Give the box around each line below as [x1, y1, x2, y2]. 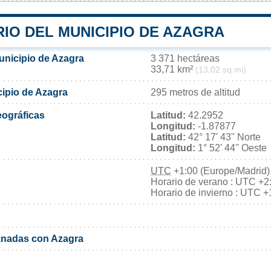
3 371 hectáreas [151, 53, 220, 64]
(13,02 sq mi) [195, 65, 246, 75]
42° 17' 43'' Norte [186, 132, 261, 143]
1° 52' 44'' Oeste [195, 143, 267, 154]
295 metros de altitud [151, 87, 240, 98]
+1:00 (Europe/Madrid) [171, 166, 270, 177]
